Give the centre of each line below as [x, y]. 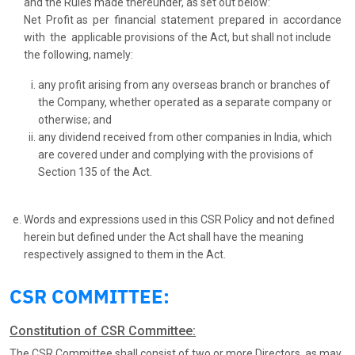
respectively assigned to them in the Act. [125, 255]
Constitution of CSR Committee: [103, 331]
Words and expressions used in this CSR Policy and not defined [179, 220]
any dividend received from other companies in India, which [185, 137]
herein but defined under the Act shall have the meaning [164, 237]
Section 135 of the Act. [95, 172]
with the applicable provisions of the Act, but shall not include [177, 38]
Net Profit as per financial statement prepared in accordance [184, 20]
